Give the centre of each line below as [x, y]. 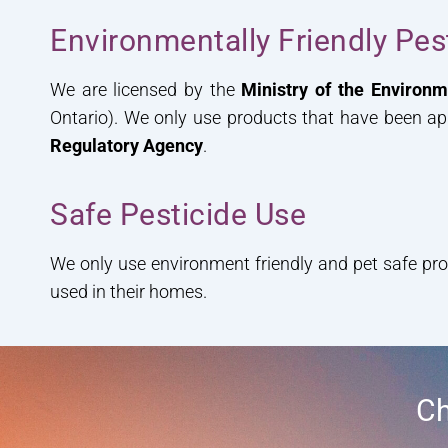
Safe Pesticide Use [178, 214]
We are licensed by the [146, 89]
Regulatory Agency [126, 145]
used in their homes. [128, 291]
